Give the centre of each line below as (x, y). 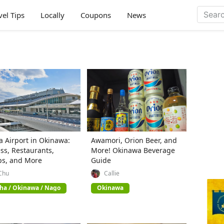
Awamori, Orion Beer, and (134, 140)
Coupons (96, 15)
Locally (52, 15)
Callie (111, 173)
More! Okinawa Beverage (133, 150)
